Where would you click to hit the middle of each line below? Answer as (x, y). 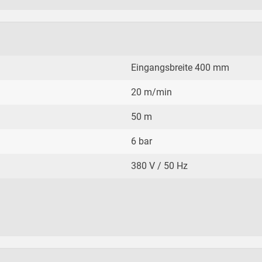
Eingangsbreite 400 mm (180, 68)
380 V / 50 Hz (159, 166)
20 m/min (151, 92)
